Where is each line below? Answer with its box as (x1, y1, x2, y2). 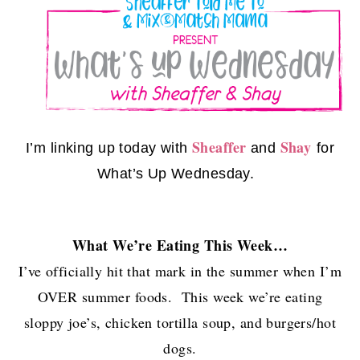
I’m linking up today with (25, 140, 193, 157)
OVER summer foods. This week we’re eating (37, 286, 323, 306)
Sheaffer (192, 137, 247, 158)
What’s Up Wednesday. (96, 166, 264, 182)
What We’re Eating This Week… (72, 234, 288, 256)
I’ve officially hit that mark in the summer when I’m (18, 260, 342, 280)
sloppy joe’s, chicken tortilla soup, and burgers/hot (23, 312, 337, 332)
